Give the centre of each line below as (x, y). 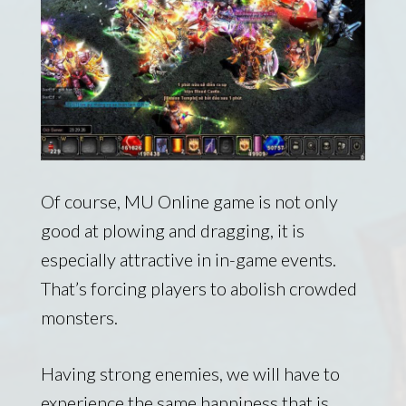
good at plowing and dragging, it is (172, 230)
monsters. (79, 317)
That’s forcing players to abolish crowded (198, 288)
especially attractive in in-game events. (188, 259)
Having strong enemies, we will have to (190, 373)
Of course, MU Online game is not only (189, 201)
